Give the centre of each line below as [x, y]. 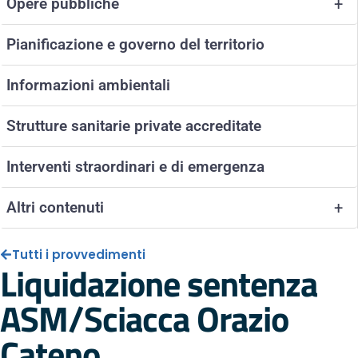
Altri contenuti [55, 207]
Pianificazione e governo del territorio [135, 44]
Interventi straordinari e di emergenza [135, 167]
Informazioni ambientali [88, 85]
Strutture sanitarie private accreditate [134, 126]
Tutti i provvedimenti [79, 255]
